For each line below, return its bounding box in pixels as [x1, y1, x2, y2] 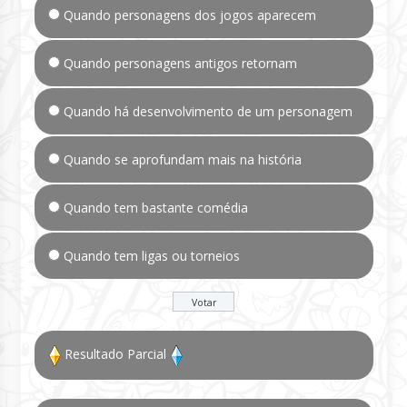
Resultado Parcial [64, 345, 166, 363]
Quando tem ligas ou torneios [63, 246, 240, 264]
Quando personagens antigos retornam [63, 54, 297, 72]
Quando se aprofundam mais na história [63, 150, 302, 168]
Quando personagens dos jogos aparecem [63, 5, 316, 24]
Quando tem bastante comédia [63, 198, 248, 216]
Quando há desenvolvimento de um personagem [63, 102, 352, 120]
